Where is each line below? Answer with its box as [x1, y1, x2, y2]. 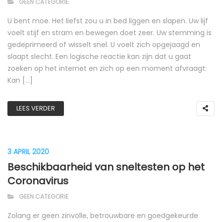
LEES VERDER [16, 104, 55, 113]
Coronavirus [7, 174, 68, 188]
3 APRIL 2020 [7, 147, 49, 157]
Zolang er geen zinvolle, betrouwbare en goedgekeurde [7, 211, 198, 221]
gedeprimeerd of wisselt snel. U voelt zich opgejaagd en [7, 40, 200, 50]
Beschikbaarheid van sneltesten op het [7, 160, 205, 174]
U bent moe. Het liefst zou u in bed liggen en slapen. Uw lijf [7, 16, 208, 26]
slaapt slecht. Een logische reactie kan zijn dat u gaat [7, 52, 191, 61]
